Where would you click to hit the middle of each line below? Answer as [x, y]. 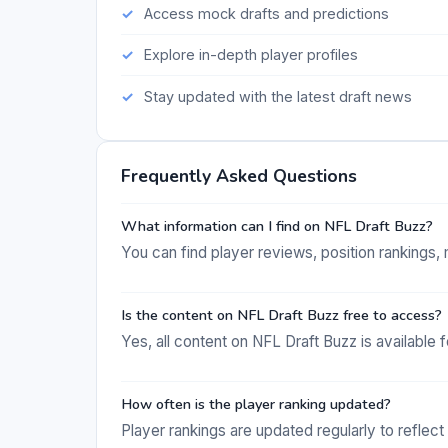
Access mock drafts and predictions [266, 14]
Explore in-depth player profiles [250, 55]
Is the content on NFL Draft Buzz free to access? [281, 314]
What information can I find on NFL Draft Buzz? [277, 225]
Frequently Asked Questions [239, 176]
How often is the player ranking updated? [256, 404]
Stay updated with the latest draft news [277, 96]
